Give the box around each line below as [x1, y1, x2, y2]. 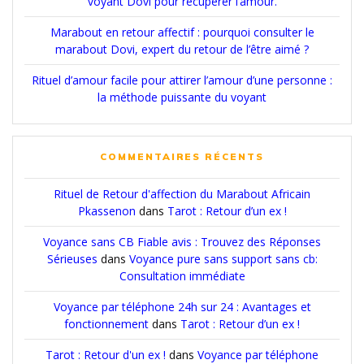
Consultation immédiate [119, 267, 245, 284]
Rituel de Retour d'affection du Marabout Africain [54, 185, 310, 201]
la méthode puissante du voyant [97, 89, 266, 105]
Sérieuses [46, 250, 97, 266]
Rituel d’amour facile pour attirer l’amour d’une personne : [32, 71, 332, 88]
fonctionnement [64, 315, 149, 331]
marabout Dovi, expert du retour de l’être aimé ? [55, 41, 309, 57]
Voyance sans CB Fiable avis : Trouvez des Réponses [43, 233, 321, 249]
